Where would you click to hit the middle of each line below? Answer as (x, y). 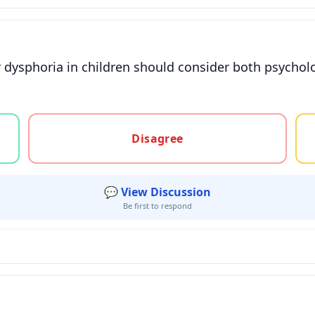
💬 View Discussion (157, 192)
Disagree (157, 139)
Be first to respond (157, 206)
